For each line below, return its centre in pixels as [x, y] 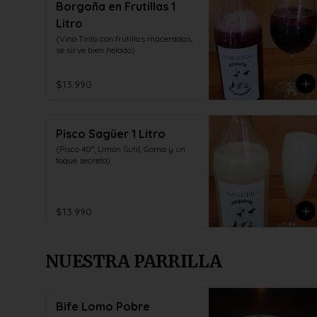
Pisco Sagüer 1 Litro [149, 134]
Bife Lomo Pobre [103, 306]
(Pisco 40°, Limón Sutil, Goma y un [121, 149]
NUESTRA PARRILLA [134, 261]
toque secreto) [83, 160]
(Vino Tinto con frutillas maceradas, [124, 39]
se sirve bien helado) [96, 50]
